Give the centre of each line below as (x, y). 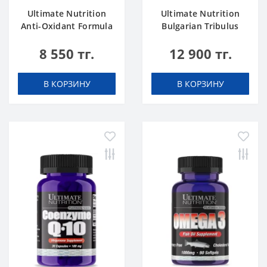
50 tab (67, 38)
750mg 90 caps (200, 38)
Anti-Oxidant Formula (67, 26)
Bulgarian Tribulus (200, 26)
